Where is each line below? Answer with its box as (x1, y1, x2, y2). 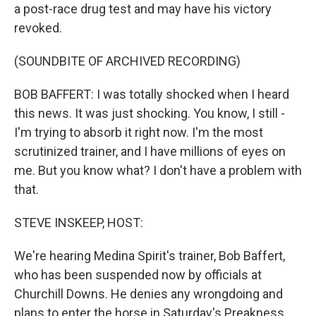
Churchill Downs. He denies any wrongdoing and (14, 286, 283, 301)
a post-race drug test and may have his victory (14, 1, 272, 16)
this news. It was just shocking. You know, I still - (14, 106, 285, 121)
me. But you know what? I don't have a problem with (14, 163, 302, 178)
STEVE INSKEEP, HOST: (14, 215, 143, 230)
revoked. (14, 20, 62, 35)
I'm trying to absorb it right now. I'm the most (14, 125, 263, 140)
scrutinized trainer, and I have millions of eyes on (14, 144, 286, 159)
